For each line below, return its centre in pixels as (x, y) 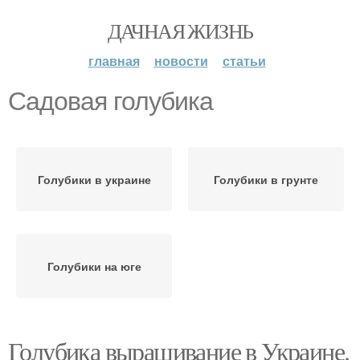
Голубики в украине (94, 179)
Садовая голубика (110, 101)
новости (181, 61)
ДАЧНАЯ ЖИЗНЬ (180, 31)
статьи (244, 61)
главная (114, 61)
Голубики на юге (94, 266)
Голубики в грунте (266, 179)
